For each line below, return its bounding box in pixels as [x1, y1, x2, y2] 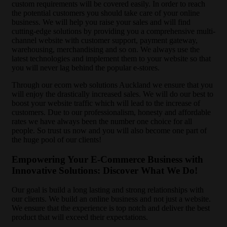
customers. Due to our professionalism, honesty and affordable [12, 108, 211, 117]
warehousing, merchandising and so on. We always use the [12, 45, 200, 54]
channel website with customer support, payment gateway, [12, 36, 198, 45]
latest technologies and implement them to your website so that [12, 54, 211, 63]
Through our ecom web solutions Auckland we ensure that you [12, 81, 213, 89]
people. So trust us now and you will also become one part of [12, 126, 207, 135]
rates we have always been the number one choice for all [12, 117, 192, 126]
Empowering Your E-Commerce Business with [12, 154, 203, 165]
